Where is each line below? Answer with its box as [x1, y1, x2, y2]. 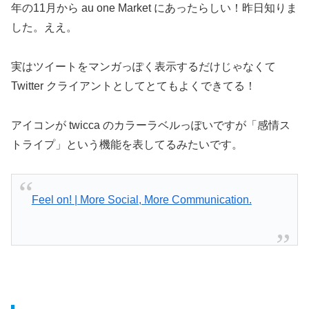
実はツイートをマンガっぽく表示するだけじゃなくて [11, 60, 276, 72]
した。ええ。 [11, 21, 77, 33]
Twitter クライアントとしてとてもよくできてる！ [11, 79, 256, 92]
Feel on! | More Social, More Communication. [31, 193, 252, 206]
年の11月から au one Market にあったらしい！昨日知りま [11, 1, 297, 14]
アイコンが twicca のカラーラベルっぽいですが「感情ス [11, 119, 290, 131]
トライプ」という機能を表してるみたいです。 [11, 138, 243, 150]
